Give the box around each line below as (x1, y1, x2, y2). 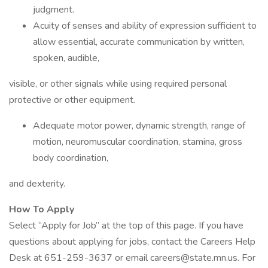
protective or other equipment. (9, 93, 135, 106)
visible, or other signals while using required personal (9, 77, 227, 90)
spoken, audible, (33, 51, 99, 65)
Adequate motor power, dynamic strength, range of (33, 119, 245, 132)
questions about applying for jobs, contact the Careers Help (9, 235, 255, 248)
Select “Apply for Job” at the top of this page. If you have (9, 219, 243, 232)
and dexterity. (9, 177, 65, 190)
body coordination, (33, 151, 108, 165)
